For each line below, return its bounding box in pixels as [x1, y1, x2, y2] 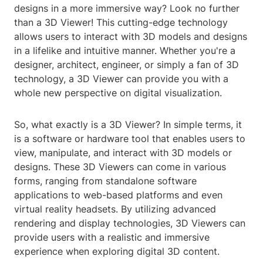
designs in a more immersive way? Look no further [14, 2, 240, 15]
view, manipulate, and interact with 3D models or [14, 147, 232, 159]
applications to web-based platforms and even [14, 189, 222, 201]
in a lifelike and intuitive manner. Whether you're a [14, 45, 235, 57]
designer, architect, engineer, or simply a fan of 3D [14, 59, 239, 71]
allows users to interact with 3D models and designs [14, 31, 247, 43]
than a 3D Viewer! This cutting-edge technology [14, 16, 228, 29]
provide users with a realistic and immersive [14, 231, 210, 244]
